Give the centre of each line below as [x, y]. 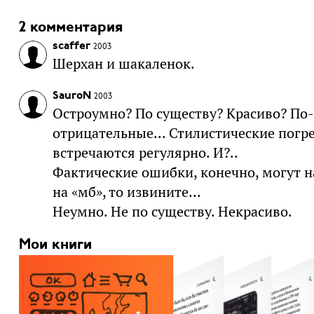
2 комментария [70, 27]
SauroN [71, 96]
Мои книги [55, 245]
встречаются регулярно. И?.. [145, 152]
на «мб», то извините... [127, 192]
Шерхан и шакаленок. [123, 63]
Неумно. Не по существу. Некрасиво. [172, 211]
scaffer [71, 46]
